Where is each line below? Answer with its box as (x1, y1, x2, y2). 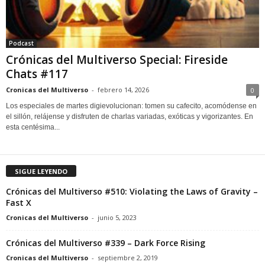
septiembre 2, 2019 (98, 253, 158, 262)
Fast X (6, 196, 31, 208)
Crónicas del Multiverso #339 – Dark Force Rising (6, 237, 205, 248)
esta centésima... (6, 122, 60, 131)
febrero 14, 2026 (98, 85, 149, 94)
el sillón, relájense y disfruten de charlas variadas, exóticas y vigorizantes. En (6, 112, 253, 121)
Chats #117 (6, 66, 68, 82)
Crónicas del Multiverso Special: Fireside (6, 51, 228, 67)
